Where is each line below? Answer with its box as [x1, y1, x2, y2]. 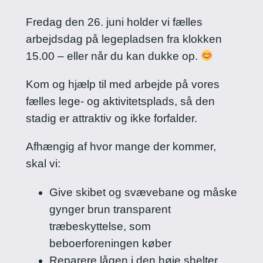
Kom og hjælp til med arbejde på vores [25, 78, 220, 91]
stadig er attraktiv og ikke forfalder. [25, 112, 197, 125]
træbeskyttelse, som [49, 220, 151, 232]
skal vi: [25, 157, 60, 170]
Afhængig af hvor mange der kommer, [25, 140, 216, 153]
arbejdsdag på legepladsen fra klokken [25, 33, 222, 46]
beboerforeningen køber [49, 237, 171, 249]
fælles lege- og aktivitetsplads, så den [25, 95, 215, 108]
